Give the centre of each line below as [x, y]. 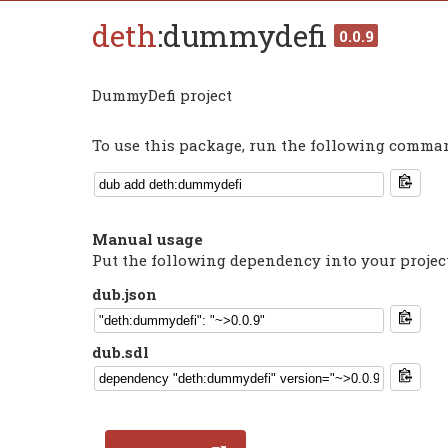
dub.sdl [120, 352]
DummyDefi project [162, 95]
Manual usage [147, 238]
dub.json [124, 293]
